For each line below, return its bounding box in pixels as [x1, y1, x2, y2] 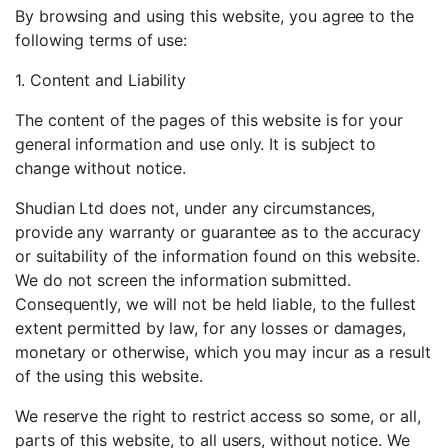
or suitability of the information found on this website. [15, 246, 420, 266]
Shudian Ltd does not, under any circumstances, [15, 198, 376, 218]
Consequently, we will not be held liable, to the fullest [15, 294, 416, 314]
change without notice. [15, 158, 187, 178]
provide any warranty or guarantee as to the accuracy [15, 222, 421, 242]
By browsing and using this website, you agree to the [15, 6, 414, 26]
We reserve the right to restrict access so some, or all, [15, 406, 421, 426]
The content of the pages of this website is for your [15, 110, 403, 130]
